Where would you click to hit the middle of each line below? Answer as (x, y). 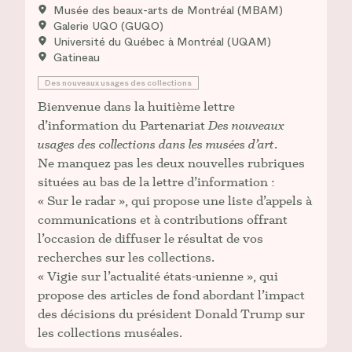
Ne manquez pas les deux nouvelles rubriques (171, 163)
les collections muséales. (110, 332)
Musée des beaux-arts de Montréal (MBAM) (168, 10)
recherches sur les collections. (126, 257)
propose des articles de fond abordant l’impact (171, 295)
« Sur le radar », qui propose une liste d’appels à (175, 200)
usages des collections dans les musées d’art (156, 144)
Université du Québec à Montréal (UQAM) (162, 42)
